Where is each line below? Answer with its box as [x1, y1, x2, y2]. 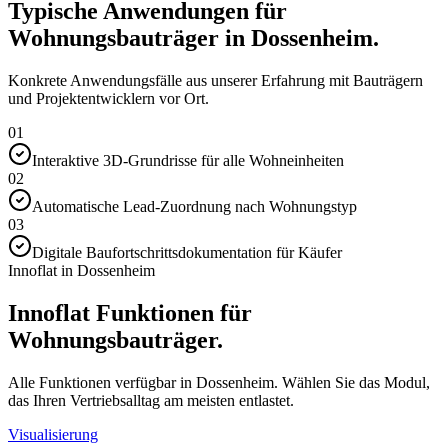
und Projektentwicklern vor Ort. [8, 90, 209, 108]
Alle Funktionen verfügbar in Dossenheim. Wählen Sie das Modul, [8, 373, 430, 391]
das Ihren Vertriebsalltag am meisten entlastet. [8, 391, 294, 409]
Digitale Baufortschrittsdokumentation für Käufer [32, 244, 342, 262]
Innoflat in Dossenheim [8, 262, 155, 280]
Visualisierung [8, 425, 98, 443]
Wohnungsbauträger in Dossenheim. [8, 25, 379, 52]
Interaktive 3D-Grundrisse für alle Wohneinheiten [32, 152, 344, 170]
